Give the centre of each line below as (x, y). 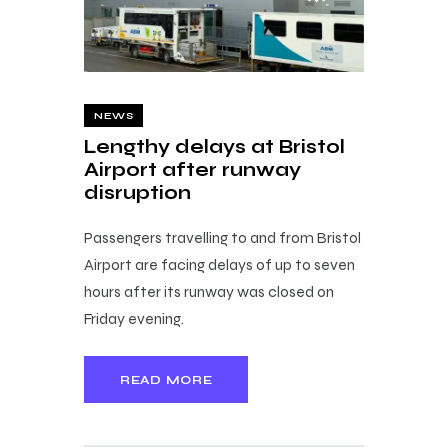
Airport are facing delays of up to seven (219, 265)
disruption (137, 193)
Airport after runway (192, 170)
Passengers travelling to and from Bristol (222, 238)
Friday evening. (134, 319)
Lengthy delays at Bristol (214, 147)
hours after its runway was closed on (209, 292)
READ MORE (166, 379)
